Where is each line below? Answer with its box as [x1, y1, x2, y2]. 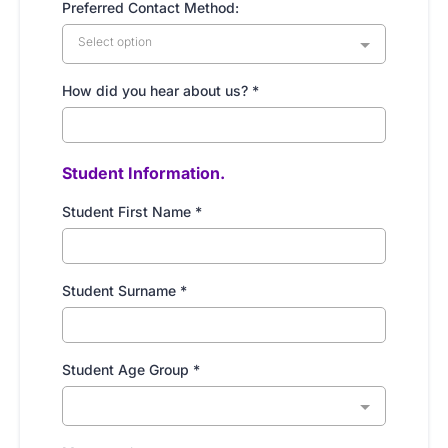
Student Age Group [62, 361, 193, 378]
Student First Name [62, 203, 195, 220]
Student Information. [62, 163, 225, 183]
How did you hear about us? [62, 82, 252, 99]
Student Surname [62, 282, 180, 299]
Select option [78, 34, 152, 49]
